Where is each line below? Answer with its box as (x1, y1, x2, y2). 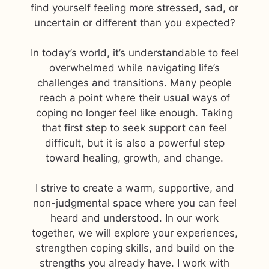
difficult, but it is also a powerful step (44, 137, 225, 149)
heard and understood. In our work (50, 212, 219, 224)
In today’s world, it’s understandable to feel (30, 47, 239, 59)
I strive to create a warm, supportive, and (35, 182, 234, 194)
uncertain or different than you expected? (34, 17, 235, 29)
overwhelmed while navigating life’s (49, 62, 220, 74)
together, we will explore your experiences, (31, 227, 238, 239)
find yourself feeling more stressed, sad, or (31, 2, 238, 14)
